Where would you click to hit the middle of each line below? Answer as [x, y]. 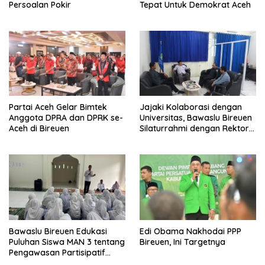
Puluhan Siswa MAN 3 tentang [67, 242]
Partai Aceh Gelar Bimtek [58, 107]
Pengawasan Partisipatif [57, 252]
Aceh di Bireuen [39, 129]
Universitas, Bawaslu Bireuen [196, 118]
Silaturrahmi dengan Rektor [194, 129]
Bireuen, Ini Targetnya [182, 242]
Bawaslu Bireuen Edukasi [58, 231]
